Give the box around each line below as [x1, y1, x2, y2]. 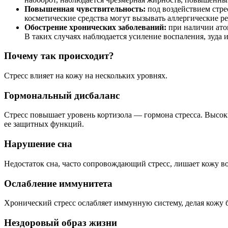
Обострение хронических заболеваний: [24, 22, 168, 32]
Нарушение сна [4, 138, 72, 150]
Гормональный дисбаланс [4, 90, 120, 101]
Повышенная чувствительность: [24, 4, 148, 13]
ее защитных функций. [4, 120, 84, 129]
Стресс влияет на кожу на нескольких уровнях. [4, 71, 167, 80]
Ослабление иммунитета [4, 178, 112, 189]
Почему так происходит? [4, 50, 114, 62]
